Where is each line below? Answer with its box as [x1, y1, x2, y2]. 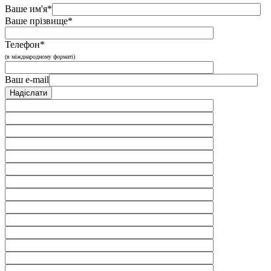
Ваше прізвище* [5, 15, 73, 26]
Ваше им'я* [5, 3, 52, 14]
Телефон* [5, 39, 45, 50]
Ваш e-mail [5, 74, 49, 85]
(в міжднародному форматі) [5, 53, 75, 60]
